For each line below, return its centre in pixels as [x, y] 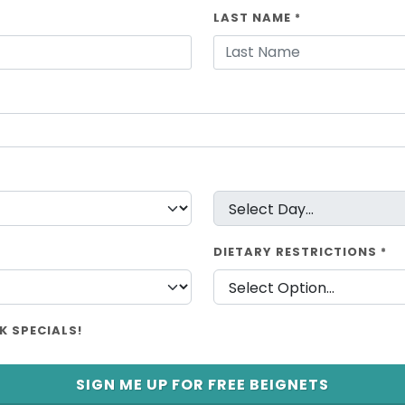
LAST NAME [254, 18]
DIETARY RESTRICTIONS [297, 252]
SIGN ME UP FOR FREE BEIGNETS [202, 385]
